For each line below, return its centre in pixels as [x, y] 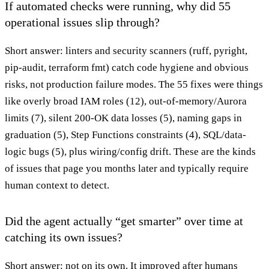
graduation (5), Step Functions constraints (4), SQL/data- [125, 134]
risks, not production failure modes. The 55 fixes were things [134, 84]
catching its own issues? [64, 237]
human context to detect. [57, 185]
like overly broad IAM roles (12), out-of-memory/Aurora [126, 101]
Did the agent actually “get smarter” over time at [124, 221]
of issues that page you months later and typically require [127, 168]
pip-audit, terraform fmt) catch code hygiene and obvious [127, 67]
